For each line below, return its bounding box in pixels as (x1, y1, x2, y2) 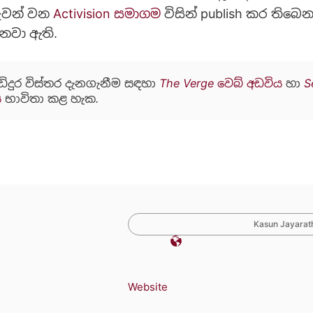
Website (128, 279, 168, 293)
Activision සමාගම (53, 6, 161, 22)
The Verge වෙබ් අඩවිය (159, 76, 282, 91)
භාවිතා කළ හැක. (1, 92, 99, 106)
